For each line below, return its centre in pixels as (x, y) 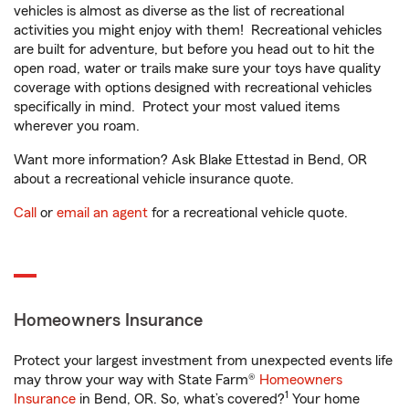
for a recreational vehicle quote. (248, 213)
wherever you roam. (77, 126)
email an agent (102, 213)
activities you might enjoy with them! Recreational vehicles (198, 31)
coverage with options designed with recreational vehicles (193, 88)
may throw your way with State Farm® (136, 380)
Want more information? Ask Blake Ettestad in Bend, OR (190, 160)
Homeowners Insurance (108, 321)
